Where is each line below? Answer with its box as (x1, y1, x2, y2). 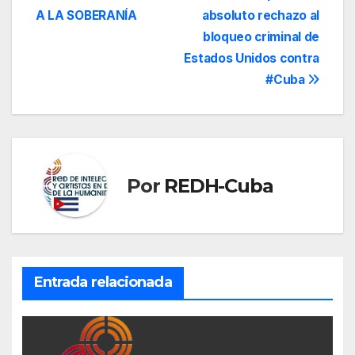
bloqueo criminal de (202, 29, 319, 45)
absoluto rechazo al (201, 8, 319, 24)
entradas (35, 27, 140, 59)
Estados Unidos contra (184, 51, 319, 67)
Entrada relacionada (33, 273, 172, 291)
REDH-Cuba (164, 174, 273, 197)
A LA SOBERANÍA (36, 8, 137, 24)
